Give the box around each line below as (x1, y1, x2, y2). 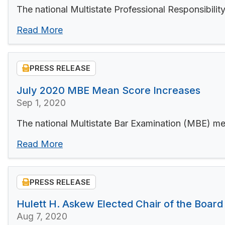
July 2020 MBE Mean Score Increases (17, 84, 200, 96)
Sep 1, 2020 (17, 97, 66, 108)
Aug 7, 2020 (17, 211, 67, 222)
